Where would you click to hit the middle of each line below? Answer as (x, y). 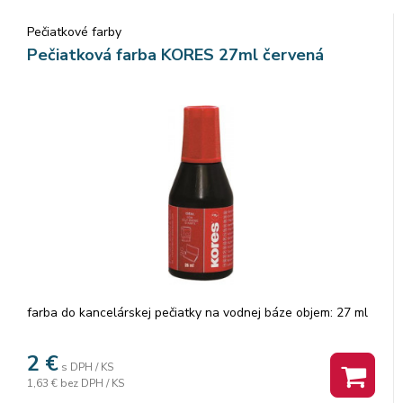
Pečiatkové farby (74, 31)
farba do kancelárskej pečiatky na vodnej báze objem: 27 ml (197, 312)
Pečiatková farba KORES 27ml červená (175, 54)
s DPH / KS (87, 367)
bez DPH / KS (92, 383)
